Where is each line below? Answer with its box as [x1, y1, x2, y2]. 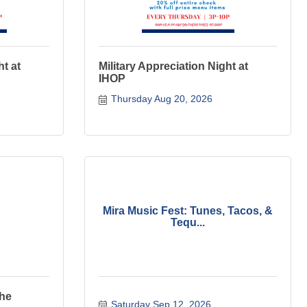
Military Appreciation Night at [99, 60, 248, 73]
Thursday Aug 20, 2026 [110, 93, 212, 105]
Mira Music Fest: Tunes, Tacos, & [103, 205, 273, 217]
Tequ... [171, 217, 205, 229]
